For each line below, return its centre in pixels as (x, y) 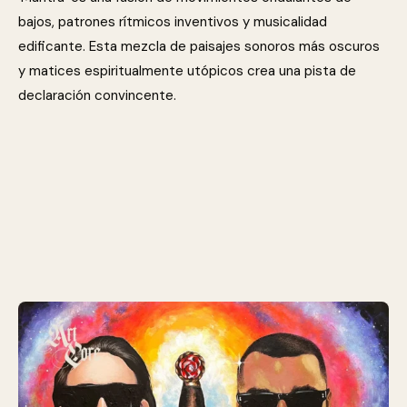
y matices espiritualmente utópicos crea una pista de (187, 71)
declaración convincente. (97, 95)
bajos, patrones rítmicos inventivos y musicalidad (173, 22)
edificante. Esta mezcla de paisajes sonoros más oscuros (199, 46)
